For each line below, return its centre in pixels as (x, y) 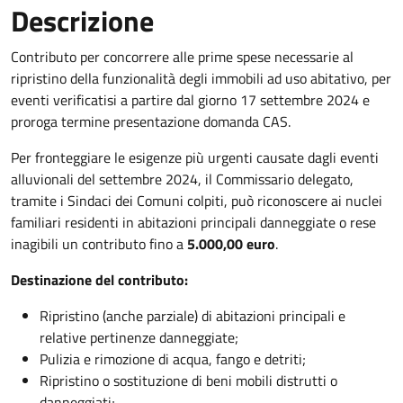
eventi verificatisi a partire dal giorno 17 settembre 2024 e (190, 100)
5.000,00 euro (231, 244)
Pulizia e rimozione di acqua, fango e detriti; (173, 359)
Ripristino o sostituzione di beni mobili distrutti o (188, 381)
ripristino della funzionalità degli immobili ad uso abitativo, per (201, 78)
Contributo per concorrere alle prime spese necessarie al (182, 57)
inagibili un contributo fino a (99, 244)
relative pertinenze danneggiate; (139, 337)
